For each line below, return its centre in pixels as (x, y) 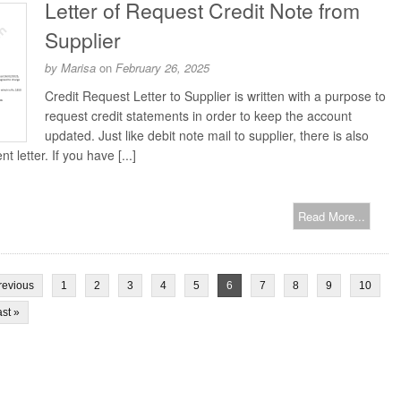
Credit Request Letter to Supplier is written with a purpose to (215, 96)
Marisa (78, 68)
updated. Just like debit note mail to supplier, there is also (207, 135)
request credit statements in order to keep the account (198, 115)
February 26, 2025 (162, 68)
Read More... (332, 216)
